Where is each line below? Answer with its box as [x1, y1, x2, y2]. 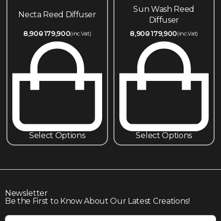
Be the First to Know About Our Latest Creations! [5, 196, 190, 206]
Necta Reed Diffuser [18, 10, 96, 20]
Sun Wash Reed [133, 4, 195, 14]
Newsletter [5, 188, 48, 198]
